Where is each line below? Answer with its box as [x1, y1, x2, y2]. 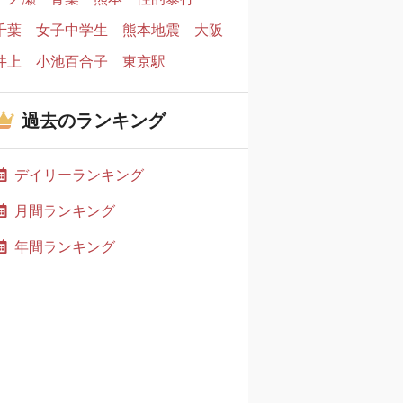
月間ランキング [14, 201, 115, 219]
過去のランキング [22, 110, 166, 131]
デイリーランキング [14, 166, 144, 184]
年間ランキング [14, 237, 115, 255]
